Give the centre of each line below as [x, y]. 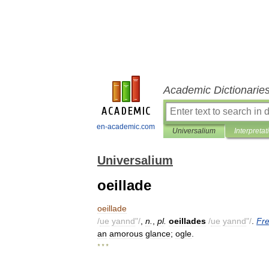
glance [158, 234]
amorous [126, 234]
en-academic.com [126, 127]
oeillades [187, 221]
